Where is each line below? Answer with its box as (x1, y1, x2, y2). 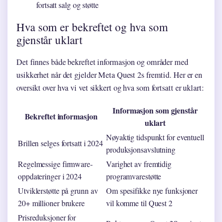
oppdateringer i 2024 (18, 170, 82, 181)
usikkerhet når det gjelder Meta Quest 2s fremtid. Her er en (16, 69, 203, 80)
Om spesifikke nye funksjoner (106, 185, 198, 196)
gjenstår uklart (16, 32, 82, 47)
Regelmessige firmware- (18, 158, 93, 169)
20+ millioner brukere (18, 197, 85, 208)
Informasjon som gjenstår (112, 104, 198, 116)
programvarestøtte (106, 170, 162, 181)
